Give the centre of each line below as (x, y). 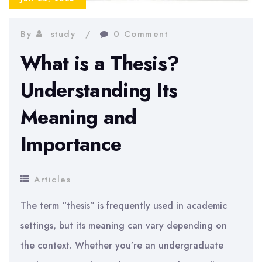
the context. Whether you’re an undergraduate (122, 245)
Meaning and (79, 117)
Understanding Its (99, 90)
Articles (52, 179)
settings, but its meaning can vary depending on (124, 225)
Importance (71, 144)
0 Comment (140, 34)
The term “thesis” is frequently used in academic (124, 205)
